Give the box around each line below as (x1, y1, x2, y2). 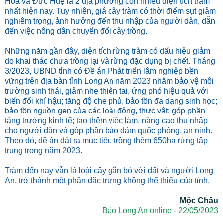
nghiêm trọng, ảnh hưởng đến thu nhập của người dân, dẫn (5, 16, 215, 25)
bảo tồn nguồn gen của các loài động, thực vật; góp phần (5, 106, 205, 115)
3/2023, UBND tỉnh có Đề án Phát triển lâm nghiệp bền (5, 66, 198, 75)
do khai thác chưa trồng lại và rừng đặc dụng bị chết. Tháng (5, 56, 215, 65)
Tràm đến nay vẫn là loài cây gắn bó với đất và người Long (5, 166, 213, 175)
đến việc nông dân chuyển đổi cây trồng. (5, 26, 147, 35)
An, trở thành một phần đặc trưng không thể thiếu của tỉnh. (5, 176, 210, 185)
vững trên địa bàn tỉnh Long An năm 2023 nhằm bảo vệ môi (5, 76, 214, 85)
